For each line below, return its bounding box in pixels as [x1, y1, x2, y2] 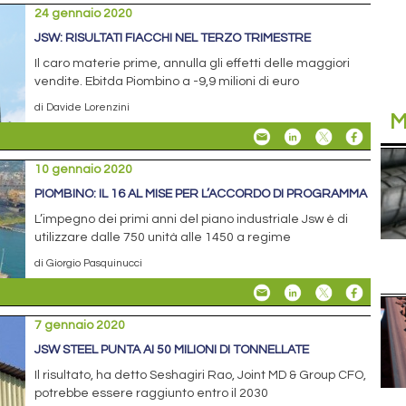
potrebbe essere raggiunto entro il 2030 [34, 387, 269, 401]
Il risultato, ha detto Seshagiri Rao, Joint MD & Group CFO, [34, 369, 367, 382]
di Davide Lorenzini [34, 101, 130, 113]
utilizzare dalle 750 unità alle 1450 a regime [34, 231, 292, 245]
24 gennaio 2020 [34, 7, 133, 21]
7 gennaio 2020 [34, 319, 126, 333]
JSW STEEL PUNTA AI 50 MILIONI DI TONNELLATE [34, 343, 310, 357]
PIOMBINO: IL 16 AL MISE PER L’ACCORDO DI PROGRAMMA [34, 188, 368, 201]
